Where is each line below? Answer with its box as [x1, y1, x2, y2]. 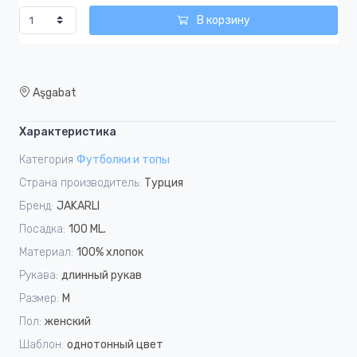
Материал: [19, 245, 73, 259]
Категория [19, 152, 73, 167]
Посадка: [19, 222, 65, 236]
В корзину [194, 14, 250, 28]
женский [45, 314, 91, 328]
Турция [144, 175, 183, 190]
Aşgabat [30, 85, 76, 100]
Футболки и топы [76, 152, 170, 167]
